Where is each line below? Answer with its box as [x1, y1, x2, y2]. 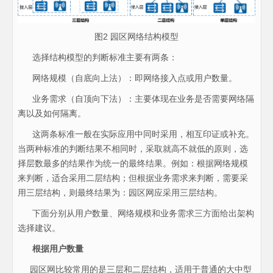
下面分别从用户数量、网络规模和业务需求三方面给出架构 [17, 208, 254, 219]
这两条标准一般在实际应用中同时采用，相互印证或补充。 [17, 129, 254, 140]
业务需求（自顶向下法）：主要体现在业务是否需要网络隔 [17, 94, 254, 104]
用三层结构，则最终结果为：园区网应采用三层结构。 [17, 188, 222, 198]
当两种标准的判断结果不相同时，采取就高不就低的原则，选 [17, 144, 248, 154]
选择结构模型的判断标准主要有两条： [17, 52, 177, 63]
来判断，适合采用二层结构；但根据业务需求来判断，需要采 [17, 173, 248, 183]
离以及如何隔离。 [17, 108, 86, 119]
